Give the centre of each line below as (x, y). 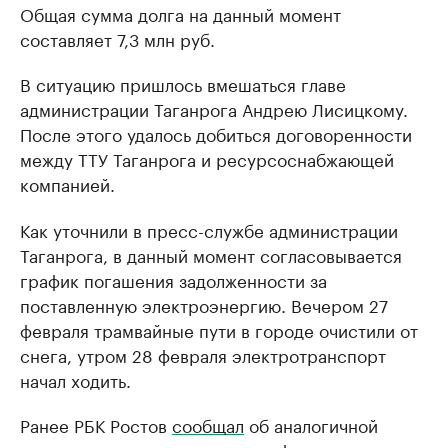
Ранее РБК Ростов (96, 424)
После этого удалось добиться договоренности (216, 133)
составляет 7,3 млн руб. (117, 38)
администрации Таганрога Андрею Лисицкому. (214, 108)
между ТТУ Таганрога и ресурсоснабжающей (207, 158)
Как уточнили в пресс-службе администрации (209, 229)
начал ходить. (75, 379)
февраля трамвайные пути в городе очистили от (219, 329)
